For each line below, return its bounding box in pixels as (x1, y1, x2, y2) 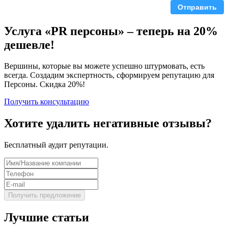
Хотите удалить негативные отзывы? (4, 117, 212, 130)
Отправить (178, 3, 217, 11)
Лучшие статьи (4, 211, 89, 224)
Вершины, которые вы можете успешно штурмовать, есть (4, 62, 205, 71)
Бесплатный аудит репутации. (4, 140, 108, 150)
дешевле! (4, 38, 54, 51)
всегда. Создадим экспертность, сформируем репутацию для (4, 71, 214, 80)
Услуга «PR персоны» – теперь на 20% (4, 24, 218, 38)
